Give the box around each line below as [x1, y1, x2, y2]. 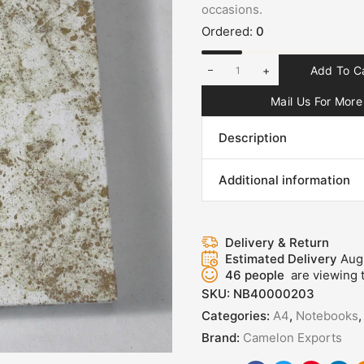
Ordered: [201, 24, 253, 39]
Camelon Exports [243, 330, 342, 345]
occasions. [201, 2, 262, 17]
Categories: [201, 308, 273, 323]
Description [219, 130, 287, 145]
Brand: [201, 330, 243, 345]
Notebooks [296, 308, 358, 323]
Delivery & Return [225, 234, 329, 250]
